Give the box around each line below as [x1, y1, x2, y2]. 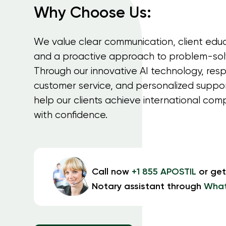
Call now [92, 167, 132, 177]
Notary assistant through [92, 182, 204, 192]
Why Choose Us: [33, 6, 151, 22]
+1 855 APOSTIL [132, 167, 197, 177]
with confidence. [33, 110, 107, 121]
